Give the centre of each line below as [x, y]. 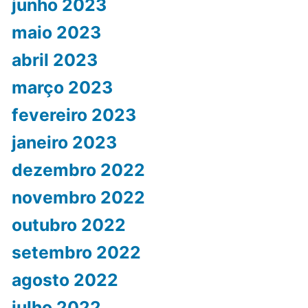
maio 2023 [56, 33]
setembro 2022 [76, 253]
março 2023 [62, 88]
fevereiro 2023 [74, 115]
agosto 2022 [65, 280]
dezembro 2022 [78, 170]
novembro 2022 [78, 198]
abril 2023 [54, 60]
